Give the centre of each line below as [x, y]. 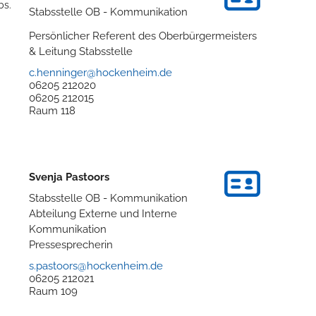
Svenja [46, 176]
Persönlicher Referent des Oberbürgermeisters [143, 35]
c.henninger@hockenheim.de [101, 72]
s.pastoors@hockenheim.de [96, 266]
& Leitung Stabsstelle [81, 51]
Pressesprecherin [71, 244]
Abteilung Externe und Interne [103, 213]
